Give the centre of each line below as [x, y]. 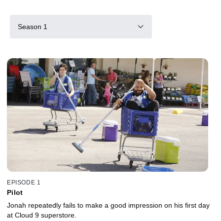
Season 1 [33, 26]
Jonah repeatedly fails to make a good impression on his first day [108, 205]
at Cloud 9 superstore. [42, 215]
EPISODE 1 [24, 182]
